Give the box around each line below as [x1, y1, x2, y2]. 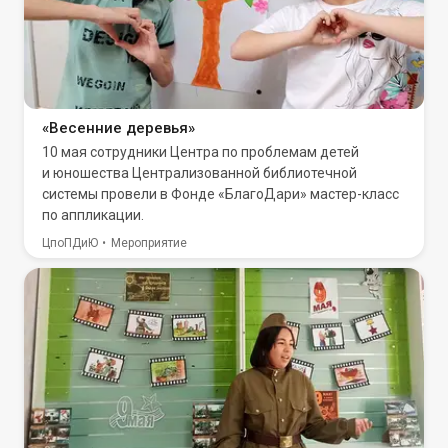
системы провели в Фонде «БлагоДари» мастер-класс [42, 186, 399, 202]
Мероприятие [111, 236, 187, 250]
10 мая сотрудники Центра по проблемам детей [42, 144, 359, 160]
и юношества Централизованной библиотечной [42, 165, 357, 181]
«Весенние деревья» [42, 119, 195, 137]
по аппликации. [42, 207, 144, 223]
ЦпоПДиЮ [42, 236, 98, 250]
